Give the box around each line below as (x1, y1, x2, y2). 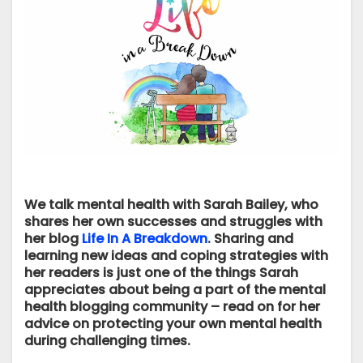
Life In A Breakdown (82, 229, 207, 249)
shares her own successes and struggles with (24, 212, 322, 232)
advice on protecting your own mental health (24, 314, 322, 334)
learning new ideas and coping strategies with (24, 246, 328, 266)
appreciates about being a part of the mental (24, 280, 326, 300)
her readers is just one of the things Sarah (24, 263, 298, 283)
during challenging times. (24, 331, 190, 351)
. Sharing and (207, 229, 293, 249)
